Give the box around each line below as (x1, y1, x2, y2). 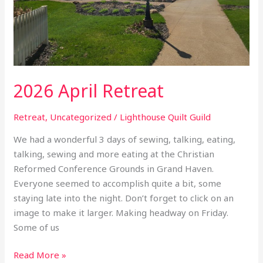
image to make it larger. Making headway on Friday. (14, 206, 229, 218)
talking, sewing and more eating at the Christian (14, 147, 215, 160)
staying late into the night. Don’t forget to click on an (14, 191, 234, 204)
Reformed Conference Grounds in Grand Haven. (14, 162, 214, 174)
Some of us (14, 221, 60, 233)
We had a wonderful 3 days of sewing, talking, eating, (14, 133, 236, 145)
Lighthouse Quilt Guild (120, 110, 211, 123)
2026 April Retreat (14, 78, 164, 103)
